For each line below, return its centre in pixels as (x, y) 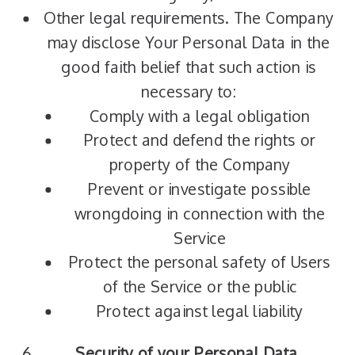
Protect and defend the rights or (200, 140)
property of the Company (200, 164)
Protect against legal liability (200, 311)
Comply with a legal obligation (200, 116)
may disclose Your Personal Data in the (189, 42)
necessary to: (189, 92)
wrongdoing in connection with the (200, 214)
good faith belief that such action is (189, 67)
